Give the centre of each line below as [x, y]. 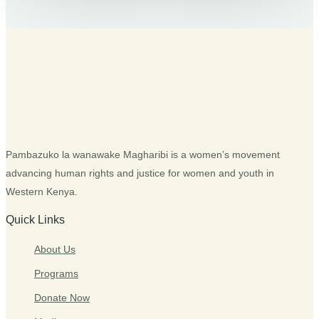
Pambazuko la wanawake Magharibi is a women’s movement [143, 155]
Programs [56, 273]
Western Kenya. [42, 192]
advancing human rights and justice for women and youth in [140, 173]
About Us [55, 249]
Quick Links [35, 220]
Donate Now [62, 298]
